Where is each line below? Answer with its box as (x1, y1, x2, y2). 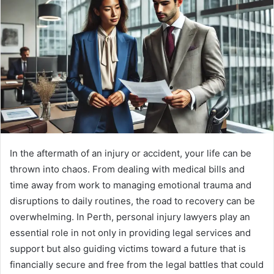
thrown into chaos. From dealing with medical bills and (10, 163, 245, 176)
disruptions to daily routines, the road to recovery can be (10, 195, 255, 207)
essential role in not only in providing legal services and (10, 227, 251, 239)
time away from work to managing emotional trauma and (10, 179, 251, 191)
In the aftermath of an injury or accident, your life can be (10, 147, 251, 160)
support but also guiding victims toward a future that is (10, 243, 246, 255)
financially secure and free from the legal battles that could (10, 259, 264, 271)
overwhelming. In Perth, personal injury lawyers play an (10, 211, 250, 223)
